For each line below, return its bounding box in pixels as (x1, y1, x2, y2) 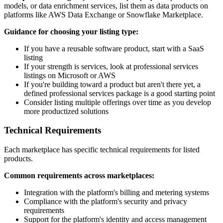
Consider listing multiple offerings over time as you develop (24, 98, 211, 107)
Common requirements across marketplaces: (4, 171, 154, 180)
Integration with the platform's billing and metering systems (24, 188, 209, 197)
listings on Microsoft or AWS (24, 71, 115, 80)
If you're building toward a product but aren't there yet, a (24, 80, 201, 89)
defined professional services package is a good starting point (24, 89, 215, 98)
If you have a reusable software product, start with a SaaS (24, 44, 204, 53)
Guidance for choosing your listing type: (4, 27, 138, 36)
